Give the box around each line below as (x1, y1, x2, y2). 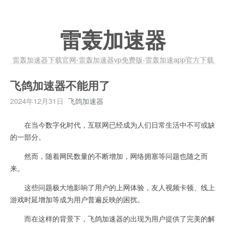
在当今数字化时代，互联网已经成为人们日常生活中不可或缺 (10, 120, 215, 130)
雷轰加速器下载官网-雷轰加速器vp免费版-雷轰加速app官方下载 (12, 54, 214, 65)
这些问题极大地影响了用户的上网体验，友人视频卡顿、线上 (10, 182, 215, 192)
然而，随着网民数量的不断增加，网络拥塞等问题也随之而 (10, 151, 208, 161)
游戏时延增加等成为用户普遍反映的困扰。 (10, 194, 144, 204)
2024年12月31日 (10, 96, 64, 106)
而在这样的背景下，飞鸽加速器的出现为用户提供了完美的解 (10, 213, 215, 223)
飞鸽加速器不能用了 (10, 80, 110, 93)
